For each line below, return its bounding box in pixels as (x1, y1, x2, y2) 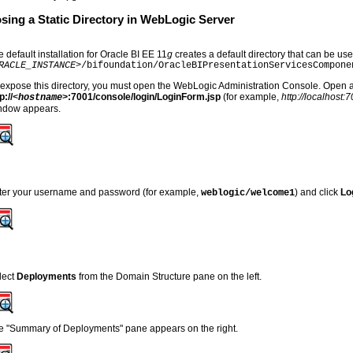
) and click (295, 186, 341, 198)
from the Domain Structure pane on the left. (76, 270, 262, 282)
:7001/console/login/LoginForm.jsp (68, 91, 224, 102)
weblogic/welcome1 (201, 187, 295, 199)
